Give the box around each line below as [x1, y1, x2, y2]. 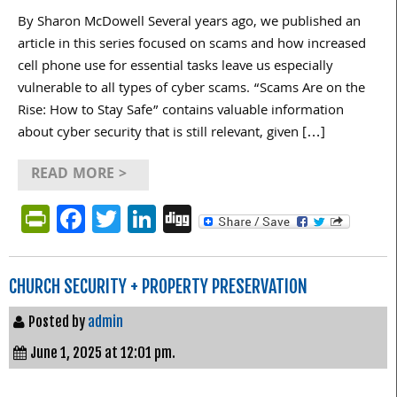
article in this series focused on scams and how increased [18, 33, 366, 57]
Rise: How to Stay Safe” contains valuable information [18, 99, 344, 123]
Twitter [121, 195, 207, 241]
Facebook [85, 195, 203, 241]
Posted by [28, 312, 88, 331]
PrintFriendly [50, 195, 207, 241]
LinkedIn [156, 195, 260, 241]
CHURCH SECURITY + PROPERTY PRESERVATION [9, 275, 307, 298]
